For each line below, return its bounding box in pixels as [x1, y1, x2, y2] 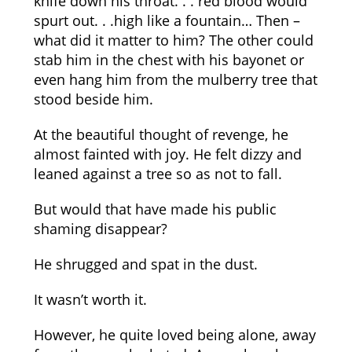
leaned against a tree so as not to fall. [33, 164, 282, 183]
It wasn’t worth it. [33, 290, 147, 309]
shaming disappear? [33, 219, 167, 238]
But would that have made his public [33, 200, 277, 218]
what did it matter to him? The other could [33, 31, 313, 49]
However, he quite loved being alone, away [33, 325, 316, 344]
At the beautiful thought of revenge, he [33, 125, 288, 144]
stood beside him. [33, 90, 153, 108]
